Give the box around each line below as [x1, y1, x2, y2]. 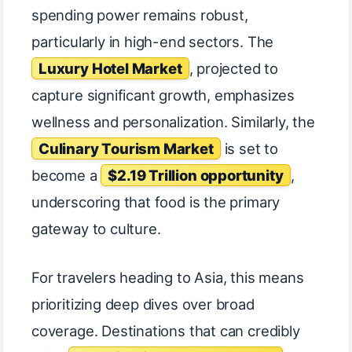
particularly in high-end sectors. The [31, 32, 274, 50]
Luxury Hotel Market [38, 59, 182, 77]
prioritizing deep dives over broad [31, 295, 255, 313]
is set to [220, 139, 278, 157]
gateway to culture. [31, 219, 161, 237]
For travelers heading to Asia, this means [31, 268, 304, 286]
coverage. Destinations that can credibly [31, 321, 300, 339]
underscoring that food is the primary [31, 192, 280, 211]
